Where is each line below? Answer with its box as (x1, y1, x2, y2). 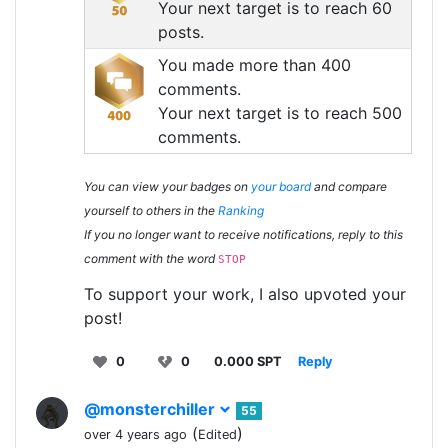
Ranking (218, 203, 264, 218)
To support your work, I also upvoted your (84, 284, 406, 304)
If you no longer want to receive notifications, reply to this (84, 227, 403, 242)
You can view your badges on (84, 179, 251, 194)
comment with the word (84, 251, 215, 266)
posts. (157, 22, 204, 42)
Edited (198, 427, 237, 442)
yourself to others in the (84, 203, 218, 218)
